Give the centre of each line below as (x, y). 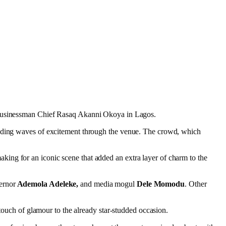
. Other (196, 184)
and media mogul (108, 184)
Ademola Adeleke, (48, 184)
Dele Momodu (160, 184)
